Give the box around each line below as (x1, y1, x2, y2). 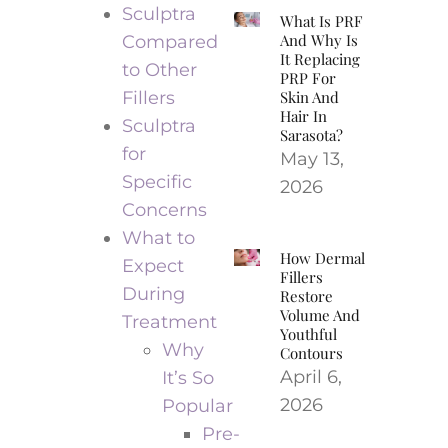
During (121, 282, 185, 305)
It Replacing (280, 48, 361, 69)
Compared (121, 30, 218, 53)
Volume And (280, 304, 361, 325)
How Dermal (280, 247, 366, 268)
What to (121, 226, 195, 249)
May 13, (280, 147, 345, 170)
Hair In (280, 105, 328, 126)
